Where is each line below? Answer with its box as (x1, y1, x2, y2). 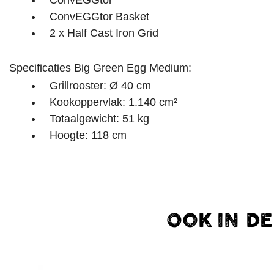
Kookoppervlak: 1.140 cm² (50, 95, 177, 108)
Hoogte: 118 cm (50, 128, 127, 141)
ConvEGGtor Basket (50, 10, 149, 23)
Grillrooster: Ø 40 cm (50, 79, 151, 92)
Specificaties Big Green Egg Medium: (9, 61, 191, 74)
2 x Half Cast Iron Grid (50, 26, 158, 39)
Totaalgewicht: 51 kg (50, 112, 149, 125)
